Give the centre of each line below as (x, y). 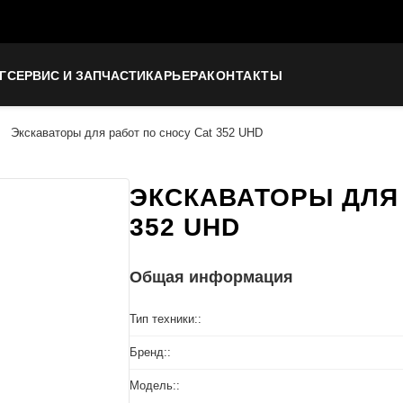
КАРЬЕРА (176, 75)
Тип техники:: (166, 319)
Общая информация (211, 277)
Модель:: (155, 385)
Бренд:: (150, 352)
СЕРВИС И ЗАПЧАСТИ (76, 75)
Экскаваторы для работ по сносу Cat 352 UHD (137, 133)
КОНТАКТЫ (245, 75)
